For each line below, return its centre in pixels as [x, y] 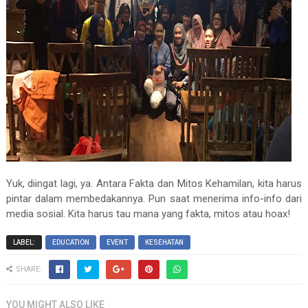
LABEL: [24, 242]
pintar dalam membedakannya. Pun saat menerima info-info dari [154, 199]
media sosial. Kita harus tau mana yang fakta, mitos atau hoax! [148, 214]
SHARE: [29, 269]
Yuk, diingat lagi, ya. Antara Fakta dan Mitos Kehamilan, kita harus [154, 184]
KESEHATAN [164, 242]
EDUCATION [70, 242]
